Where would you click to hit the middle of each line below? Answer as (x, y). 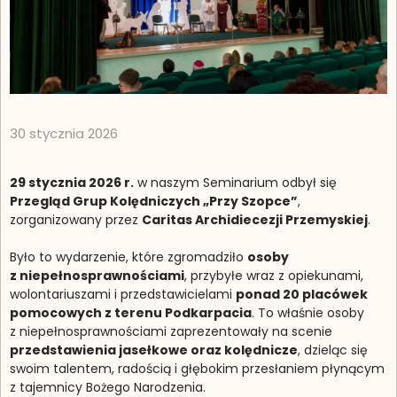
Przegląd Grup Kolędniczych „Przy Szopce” (154, 201)
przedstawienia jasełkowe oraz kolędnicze (154, 350)
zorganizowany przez (76, 219)
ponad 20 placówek (302, 294)
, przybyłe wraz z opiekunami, (274, 275)
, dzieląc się (333, 350)
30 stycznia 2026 (64, 133)
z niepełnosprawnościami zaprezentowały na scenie (171, 331)
